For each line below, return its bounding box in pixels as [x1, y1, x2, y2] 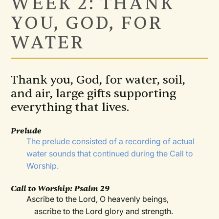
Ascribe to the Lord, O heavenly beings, [26, 194, 169, 204]
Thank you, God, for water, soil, [11, 72, 186, 88]
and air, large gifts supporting [11, 86, 176, 102]
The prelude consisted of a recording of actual [26, 136, 195, 147]
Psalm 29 [74, 183, 110, 194]
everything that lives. [11, 100, 130, 115]
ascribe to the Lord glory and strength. [26, 206, 174, 217]
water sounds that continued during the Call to [26, 149, 194, 159]
